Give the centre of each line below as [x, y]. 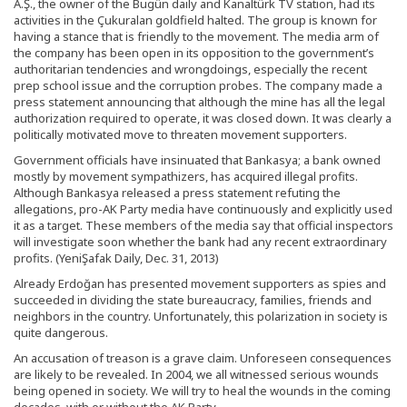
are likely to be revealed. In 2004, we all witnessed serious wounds [196, 374]
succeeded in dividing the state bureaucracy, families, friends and [193, 299]
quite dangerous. [61, 332]
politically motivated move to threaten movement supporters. [180, 134]
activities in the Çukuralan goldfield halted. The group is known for [195, 20]
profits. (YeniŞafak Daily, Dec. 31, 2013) [116, 258]
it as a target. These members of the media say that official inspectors [203, 225]
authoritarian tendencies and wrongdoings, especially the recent [190, 69]
